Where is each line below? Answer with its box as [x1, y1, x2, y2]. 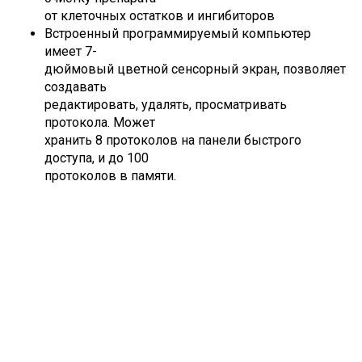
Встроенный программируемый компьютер [44, 26, 311, 41]
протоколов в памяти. [44, 168, 176, 183]
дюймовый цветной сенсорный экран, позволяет [44, 61, 346, 77]
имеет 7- [44, 44, 97, 59]
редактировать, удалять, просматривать [44, 97, 287, 112]
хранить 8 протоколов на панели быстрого [44, 133, 301, 148]
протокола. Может [44, 115, 155, 130]
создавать [44, 79, 107, 95]
